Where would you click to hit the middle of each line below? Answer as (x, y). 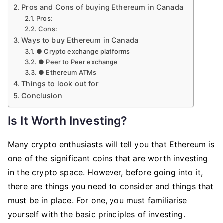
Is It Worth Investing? (68, 121)
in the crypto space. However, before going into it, (106, 172)
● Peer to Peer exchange (78, 62)
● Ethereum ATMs (67, 72)
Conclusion (42, 96)
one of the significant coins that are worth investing (108, 158)
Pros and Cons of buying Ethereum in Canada (102, 7)
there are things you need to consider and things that (111, 186)
